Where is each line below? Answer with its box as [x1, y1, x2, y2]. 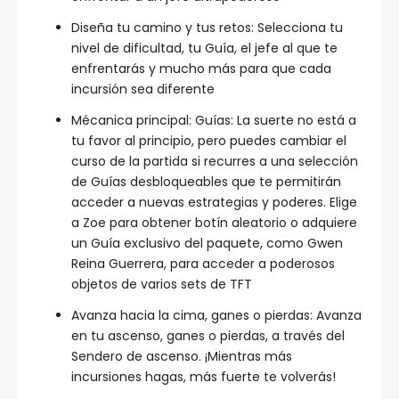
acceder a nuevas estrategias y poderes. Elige [71, 193, 357, 212]
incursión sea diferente [71, 80, 218, 99]
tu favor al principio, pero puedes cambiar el [71, 132, 346, 151]
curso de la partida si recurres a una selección [71, 152, 358, 171]
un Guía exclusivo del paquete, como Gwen [71, 234, 343, 253]
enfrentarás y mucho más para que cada [71, 60, 331, 78]
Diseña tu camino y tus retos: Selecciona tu [71, 19, 343, 37]
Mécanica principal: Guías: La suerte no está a [71, 111, 356, 130]
